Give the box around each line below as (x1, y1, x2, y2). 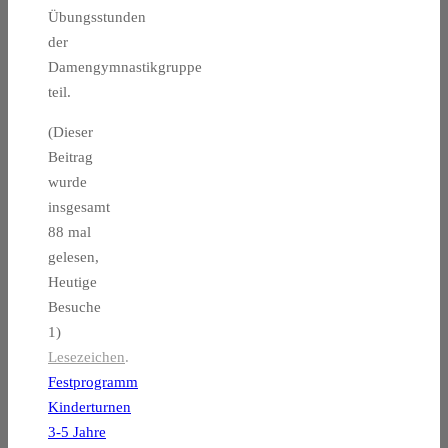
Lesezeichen (48, 349, 125, 366)
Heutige (48, 274, 97, 291)
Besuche (48, 299, 101, 316)
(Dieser (48, 124, 93, 141)
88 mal (48, 224, 91, 241)
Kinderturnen (48, 399, 131, 416)
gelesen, (48, 249, 99, 266)
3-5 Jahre (48, 424, 106, 441)
